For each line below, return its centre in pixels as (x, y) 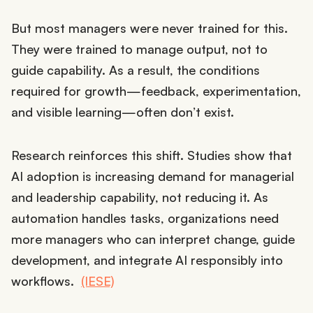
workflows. (46, 281)
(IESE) (98, 281)
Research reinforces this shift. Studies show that (152, 155)
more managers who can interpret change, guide (153, 239)
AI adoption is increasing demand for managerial (153, 176)
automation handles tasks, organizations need (145, 218)
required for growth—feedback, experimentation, (156, 91)
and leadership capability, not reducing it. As (140, 197)
